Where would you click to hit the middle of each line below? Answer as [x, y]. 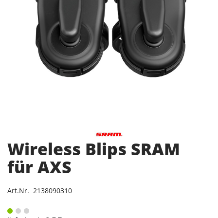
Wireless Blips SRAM [94, 149]
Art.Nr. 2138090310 [40, 191]
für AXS [39, 167]
